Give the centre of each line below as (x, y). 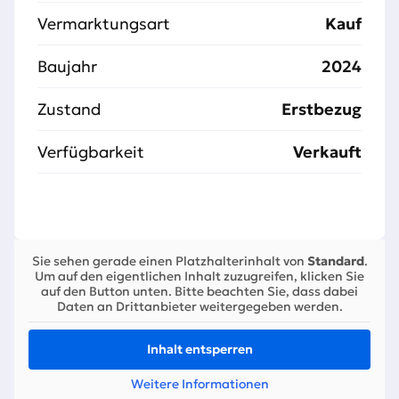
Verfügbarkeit (91, 152)
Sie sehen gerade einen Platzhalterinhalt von (169, 261)
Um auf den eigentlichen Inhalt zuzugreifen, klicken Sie (199, 277)
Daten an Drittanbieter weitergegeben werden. (199, 307)
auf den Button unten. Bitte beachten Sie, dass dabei (199, 292)
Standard (335, 261)
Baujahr (67, 67)
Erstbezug (322, 110)
